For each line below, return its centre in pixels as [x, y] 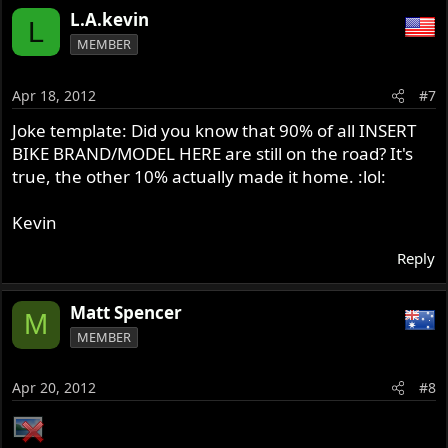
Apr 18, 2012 [54, 95]
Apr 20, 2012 [54, 388]
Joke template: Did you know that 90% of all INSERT [214, 130]
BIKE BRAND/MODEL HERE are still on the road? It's [213, 153]
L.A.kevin [110, 20]
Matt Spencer [126, 312]
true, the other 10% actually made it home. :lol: [199, 176]
